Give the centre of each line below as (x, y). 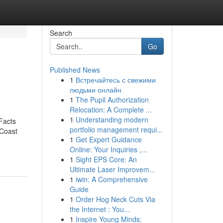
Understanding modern (112, 119)
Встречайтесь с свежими (115, 80)
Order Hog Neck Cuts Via (115, 199)
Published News (75, 70)
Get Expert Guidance (109, 139)
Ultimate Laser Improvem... (112, 169)
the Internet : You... (100, 209)
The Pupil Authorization (112, 100)
